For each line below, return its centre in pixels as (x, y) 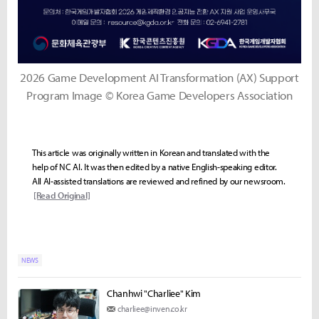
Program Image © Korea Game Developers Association (159, 95)
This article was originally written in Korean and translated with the (151, 153)
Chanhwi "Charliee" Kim (154, 294)
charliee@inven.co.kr (152, 309)
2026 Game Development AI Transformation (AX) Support (159, 78)
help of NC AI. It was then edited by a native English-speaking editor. (155, 167)
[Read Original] (62, 195)
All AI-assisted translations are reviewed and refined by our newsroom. (159, 181)
